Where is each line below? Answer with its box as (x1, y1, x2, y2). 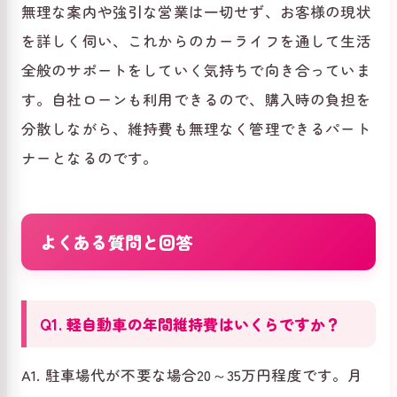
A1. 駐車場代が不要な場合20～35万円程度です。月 (21, 364, 363, 386)
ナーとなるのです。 (21, 147, 159, 169)
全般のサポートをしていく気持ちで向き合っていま (21, 59, 371, 82)
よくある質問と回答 (39, 229, 193, 253)
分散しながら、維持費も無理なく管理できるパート (21, 118, 371, 140)
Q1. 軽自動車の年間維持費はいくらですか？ (40, 312, 340, 335)
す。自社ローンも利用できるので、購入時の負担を (21, 89, 371, 111)
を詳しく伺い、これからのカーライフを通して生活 (21, 30, 371, 52)
